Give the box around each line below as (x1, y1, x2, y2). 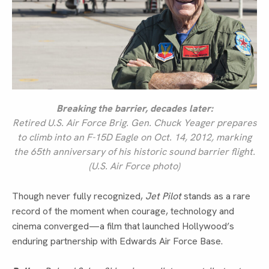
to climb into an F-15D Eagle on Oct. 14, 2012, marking (17, 130, 252, 144)
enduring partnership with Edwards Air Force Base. (12, 234, 223, 247)
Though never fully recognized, (12, 189, 145, 202)
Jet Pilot (145, 189, 181, 202)
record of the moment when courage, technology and (12, 204, 234, 217)
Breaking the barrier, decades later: (56, 101, 213, 115)
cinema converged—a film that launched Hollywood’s (12, 219, 234, 232)
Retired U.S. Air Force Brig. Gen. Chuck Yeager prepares (12, 116, 257, 129)
